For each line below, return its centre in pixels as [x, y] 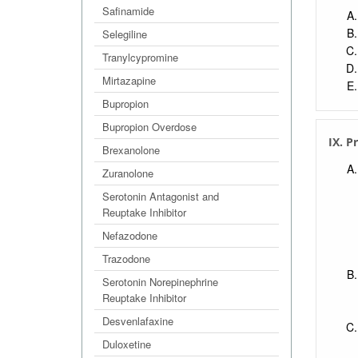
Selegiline [125, 34]
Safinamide [128, 11]
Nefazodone [130, 235]
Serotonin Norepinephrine [160, 282]
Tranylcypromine [140, 57]
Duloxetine [127, 344]
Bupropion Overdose [149, 127]
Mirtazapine [129, 80]
